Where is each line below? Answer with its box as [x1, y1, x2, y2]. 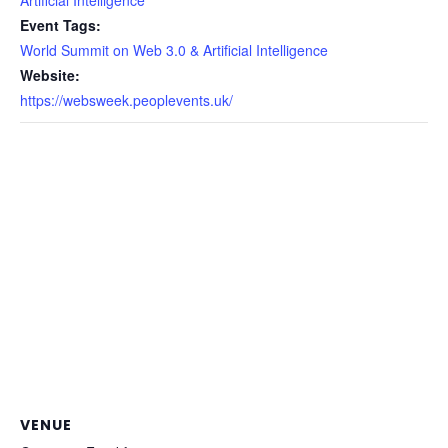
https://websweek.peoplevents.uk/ [20, 89, 233, 110]
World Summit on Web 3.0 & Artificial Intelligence [20, 39, 328, 60]
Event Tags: [20, 14, 101, 35]
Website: [20, 64, 80, 85]
